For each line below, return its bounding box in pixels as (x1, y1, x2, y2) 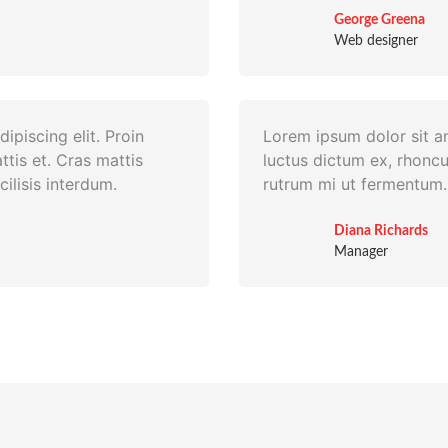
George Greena (333, 12, 425, 27)
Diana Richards (333, 223, 428, 238)
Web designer (333, 33, 418, 48)
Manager (333, 244, 388, 259)
